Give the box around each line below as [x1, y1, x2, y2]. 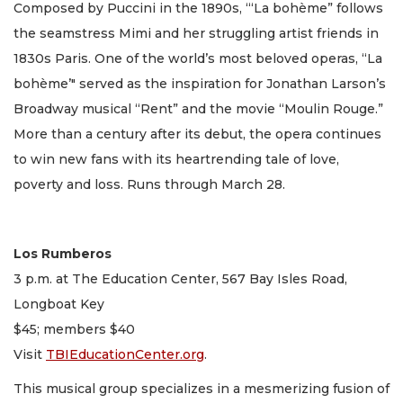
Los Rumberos [13, 245, 112, 262]
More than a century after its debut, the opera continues [13, 125, 381, 142]
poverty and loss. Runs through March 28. [13, 175, 289, 193]
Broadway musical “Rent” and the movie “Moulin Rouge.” [13, 100, 383, 117]
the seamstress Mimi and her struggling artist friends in [13, 24, 379, 41]
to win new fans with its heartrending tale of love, [13, 150, 339, 167]
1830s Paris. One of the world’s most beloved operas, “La [13, 49, 382, 67]
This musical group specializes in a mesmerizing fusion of [13, 381, 390, 398]
